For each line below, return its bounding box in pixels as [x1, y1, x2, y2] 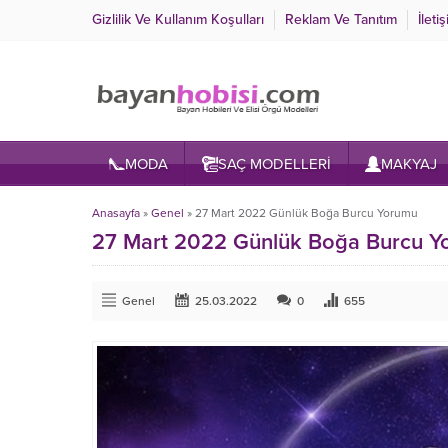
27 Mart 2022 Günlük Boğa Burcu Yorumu [195, 206, 418, 220]
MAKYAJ [381, 155, 438, 173]
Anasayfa [92, 206, 140, 220]
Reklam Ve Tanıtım [285, 11, 397, 28]
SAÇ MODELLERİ [217, 155, 331, 173]
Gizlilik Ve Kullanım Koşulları [92, 11, 264, 28]
